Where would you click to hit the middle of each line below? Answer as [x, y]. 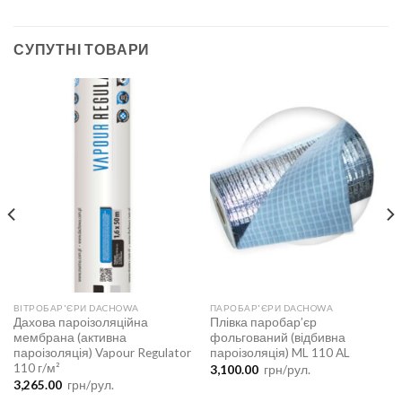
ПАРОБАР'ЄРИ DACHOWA [271, 307]
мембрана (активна [70, 338]
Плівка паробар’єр [263, 323]
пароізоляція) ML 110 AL [280, 353]
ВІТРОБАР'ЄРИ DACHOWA [76, 307]
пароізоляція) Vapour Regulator [102, 353]
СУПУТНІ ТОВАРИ [82, 49]
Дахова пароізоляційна [80, 323]
